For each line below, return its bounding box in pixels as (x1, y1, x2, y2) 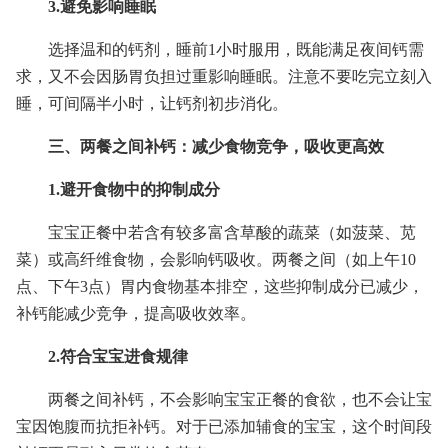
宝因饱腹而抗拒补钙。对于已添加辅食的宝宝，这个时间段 (16, 418, 432, 435)
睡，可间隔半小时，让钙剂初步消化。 (16, 95, 288, 112)
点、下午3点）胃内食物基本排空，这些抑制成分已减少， (16, 278, 424, 295)
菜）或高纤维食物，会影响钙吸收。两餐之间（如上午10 (16, 251, 416, 268)
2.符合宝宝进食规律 (48, 348, 188, 365)
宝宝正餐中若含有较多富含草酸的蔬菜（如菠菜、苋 (48, 224, 416, 241)
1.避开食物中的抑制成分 (48, 181, 220, 198)
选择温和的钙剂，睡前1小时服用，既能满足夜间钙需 (48, 41, 424, 58)
